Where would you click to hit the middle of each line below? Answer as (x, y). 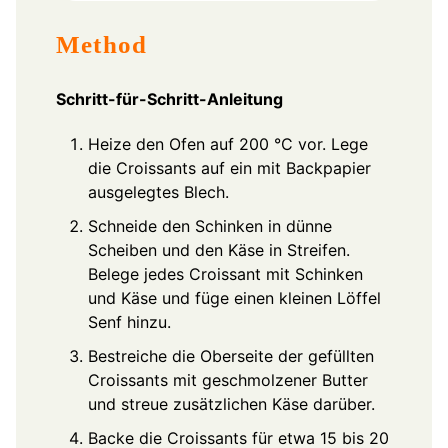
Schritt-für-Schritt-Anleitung (169, 99)
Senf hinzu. (129, 322)
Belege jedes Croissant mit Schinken (225, 274)
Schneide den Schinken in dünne (210, 226)
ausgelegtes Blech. (158, 192)
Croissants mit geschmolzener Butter (228, 380)
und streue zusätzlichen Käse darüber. (231, 404)
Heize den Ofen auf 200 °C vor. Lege (228, 144)
